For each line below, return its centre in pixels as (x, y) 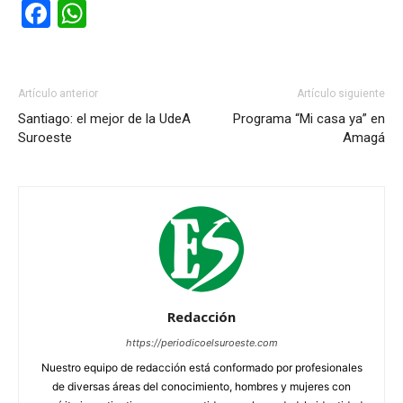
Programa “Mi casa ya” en (309, 119)
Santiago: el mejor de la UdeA (104, 119)
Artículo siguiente (341, 94)
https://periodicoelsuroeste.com (201, 343)
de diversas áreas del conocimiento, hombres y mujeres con (201, 386)
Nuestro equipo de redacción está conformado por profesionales (201, 367)
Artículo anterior (58, 94)
